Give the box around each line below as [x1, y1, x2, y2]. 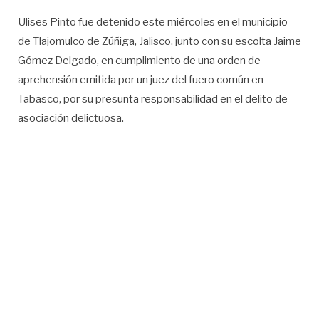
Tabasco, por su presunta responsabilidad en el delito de [18, 93, 288, 106]
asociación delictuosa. [18, 112, 124, 125]
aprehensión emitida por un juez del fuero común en [18, 73, 263, 87]
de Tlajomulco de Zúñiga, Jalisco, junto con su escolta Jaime [18, 35, 301, 48]
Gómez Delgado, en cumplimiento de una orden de [18, 54, 261, 68]
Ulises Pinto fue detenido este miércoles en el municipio [18, 16, 288, 29]
